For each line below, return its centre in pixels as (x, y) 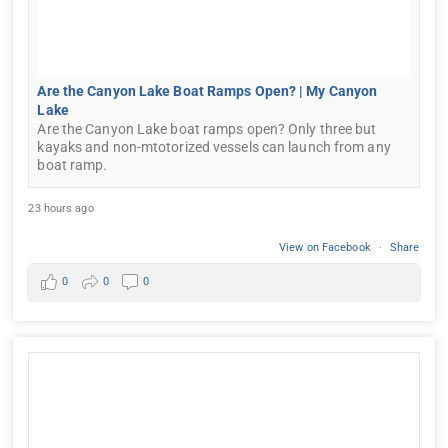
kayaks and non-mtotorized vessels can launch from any (214, 146)
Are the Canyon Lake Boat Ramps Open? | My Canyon (207, 90)
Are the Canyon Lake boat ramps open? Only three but (207, 128)
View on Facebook (326, 247)
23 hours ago (61, 208)
